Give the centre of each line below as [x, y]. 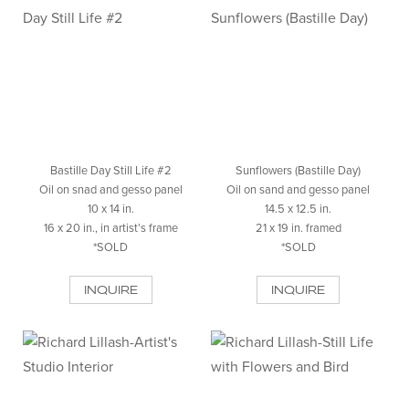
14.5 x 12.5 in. [299, 209]
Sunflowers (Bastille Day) [299, 170]
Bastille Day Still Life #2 [110, 170]
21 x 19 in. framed [298, 228]
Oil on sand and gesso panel [299, 189]
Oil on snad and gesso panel [110, 189]
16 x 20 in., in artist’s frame [110, 228]
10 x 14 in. [110, 209]
